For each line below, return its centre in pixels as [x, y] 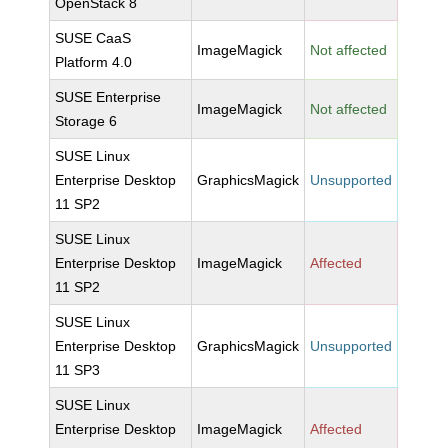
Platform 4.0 [94, 62]
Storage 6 [86, 121]
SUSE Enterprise [108, 97]
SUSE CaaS [93, 38]
